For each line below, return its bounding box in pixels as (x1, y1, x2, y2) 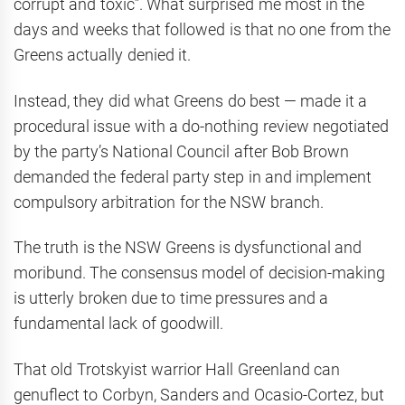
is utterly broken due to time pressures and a (14, 288, 329, 308)
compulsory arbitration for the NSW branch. (14, 192, 324, 212)
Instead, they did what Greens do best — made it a (14, 90, 367, 110)
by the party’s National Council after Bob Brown (14, 141, 350, 161)
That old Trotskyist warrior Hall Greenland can (14, 359, 340, 379)
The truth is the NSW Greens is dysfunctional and (14, 238, 363, 258)
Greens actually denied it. (14, 45, 191, 65)
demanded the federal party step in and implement (14, 166, 372, 186)
